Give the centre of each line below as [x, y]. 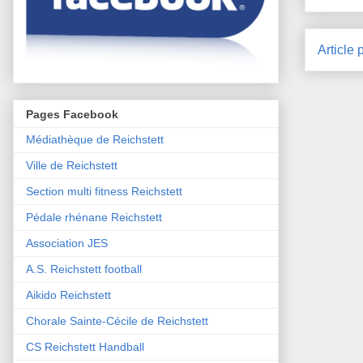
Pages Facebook [72, 114]
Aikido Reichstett [68, 295]
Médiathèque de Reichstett [95, 139]
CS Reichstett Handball [85, 346]
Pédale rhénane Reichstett [94, 217]
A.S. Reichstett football [84, 269]
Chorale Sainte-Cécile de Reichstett [117, 320]
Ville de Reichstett [72, 165]
